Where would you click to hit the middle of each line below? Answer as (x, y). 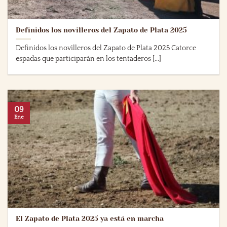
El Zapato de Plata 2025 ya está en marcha (90, 219)
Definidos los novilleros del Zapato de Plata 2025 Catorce (106, 48)
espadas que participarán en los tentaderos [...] (89, 59)
